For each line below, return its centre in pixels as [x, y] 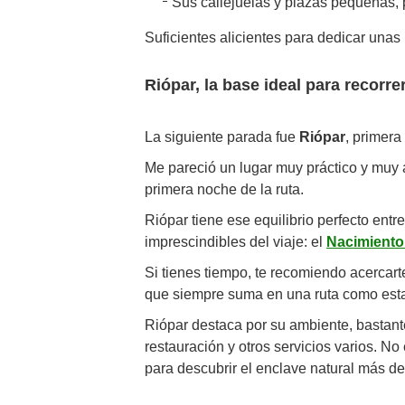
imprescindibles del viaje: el [235, 241]
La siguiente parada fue [222, 137]
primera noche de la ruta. [224, 189]
